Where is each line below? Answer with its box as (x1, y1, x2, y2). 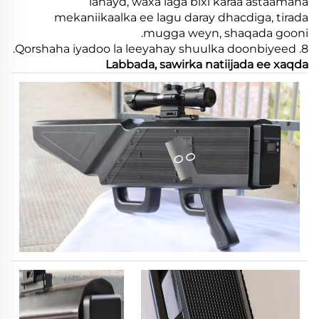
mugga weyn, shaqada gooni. (143, 26, 308, 40)
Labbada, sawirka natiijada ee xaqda (105, 57, 308, 71)
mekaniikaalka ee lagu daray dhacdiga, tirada (54, 10, 308, 24)
